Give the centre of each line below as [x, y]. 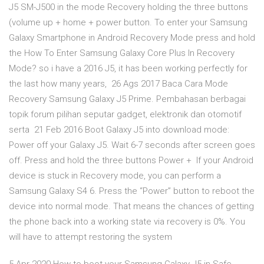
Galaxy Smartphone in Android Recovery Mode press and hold [132, 38]
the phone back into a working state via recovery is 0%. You [127, 222]
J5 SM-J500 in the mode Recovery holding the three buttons [128, 7]
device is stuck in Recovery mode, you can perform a [115, 176]
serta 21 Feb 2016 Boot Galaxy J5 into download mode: [119, 130]
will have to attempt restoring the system [92, 237]
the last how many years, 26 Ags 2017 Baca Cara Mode [118, 84]
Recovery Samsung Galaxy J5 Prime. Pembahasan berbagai [127, 99]
